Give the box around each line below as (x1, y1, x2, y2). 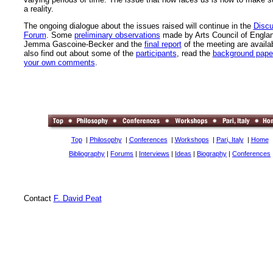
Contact (23, 194, 54, 204)
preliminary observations (74, 30, 160, 40)
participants (135, 49, 177, 58)
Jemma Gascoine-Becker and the (23, 40, 144, 49)
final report (144, 40, 182, 49)
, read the (176, 49, 213, 58)
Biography (197, 150, 227, 158)
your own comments (23, 58, 95, 68)
